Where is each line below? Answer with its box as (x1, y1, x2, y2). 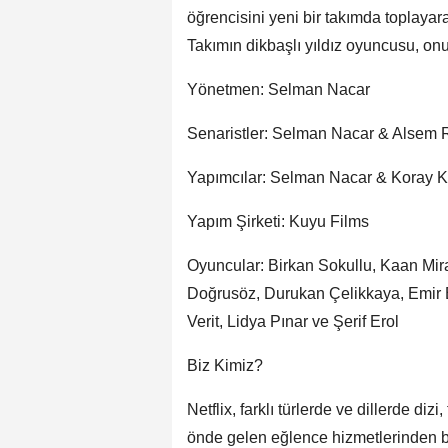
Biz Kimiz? (187, 357, 263, 375)
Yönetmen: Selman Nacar (187, 81, 370, 99)
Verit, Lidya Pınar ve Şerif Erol (187, 313, 399, 331)
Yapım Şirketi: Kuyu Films (187, 213, 369, 231)
